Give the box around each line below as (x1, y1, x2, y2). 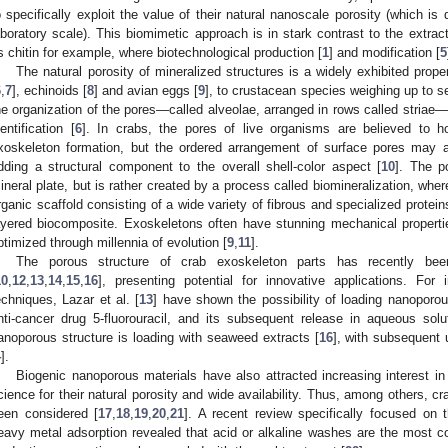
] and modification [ (329, 44, 440, 60)
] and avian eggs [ (94, 82, 199, 98)
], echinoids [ (12, 82, 88, 98)
